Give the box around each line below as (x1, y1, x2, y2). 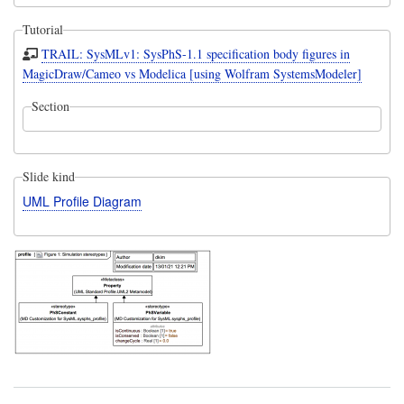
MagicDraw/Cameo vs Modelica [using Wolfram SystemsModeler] (22, 65, 362, 83)
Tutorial (22, 21, 63, 39)
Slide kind (22, 168, 75, 186)
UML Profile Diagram (22, 191, 142, 210)
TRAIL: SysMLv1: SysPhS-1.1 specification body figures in (41, 45, 351, 63)
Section (31, 97, 69, 115)
